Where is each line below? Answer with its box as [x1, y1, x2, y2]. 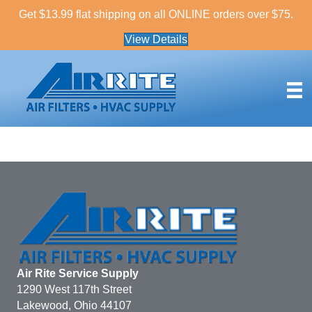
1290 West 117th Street [17, 283, 132, 296]
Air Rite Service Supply [17, 267, 139, 280]
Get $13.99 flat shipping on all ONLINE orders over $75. [19, 8, 293, 20]
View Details [125, 33, 187, 45]
